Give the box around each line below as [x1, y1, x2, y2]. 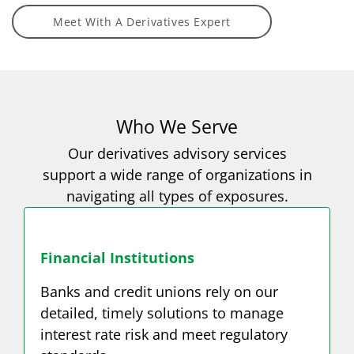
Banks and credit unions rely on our [40, 282, 278, 302]
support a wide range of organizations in [42, 165, 312, 184]
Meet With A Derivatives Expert [53, 14, 231, 29]
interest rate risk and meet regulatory [40, 325, 288, 345]
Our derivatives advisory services [67, 144, 287, 163]
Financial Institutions [40, 248, 194, 268]
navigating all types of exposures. [66, 186, 288, 205]
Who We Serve [116, 114, 238, 139]
